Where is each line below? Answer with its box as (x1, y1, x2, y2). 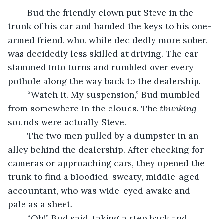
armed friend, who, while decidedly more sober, (8, 34, 210, 45)
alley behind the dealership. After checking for (8, 143, 206, 155)
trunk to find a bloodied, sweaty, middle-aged (8, 171, 202, 182)
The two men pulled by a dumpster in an (18, 130, 27, 141)
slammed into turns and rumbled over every (8, 61, 196, 73)
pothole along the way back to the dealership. (8, 75, 201, 87)
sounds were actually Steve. (8, 116, 126, 128)
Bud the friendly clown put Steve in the (18, 6, 27, 18)
